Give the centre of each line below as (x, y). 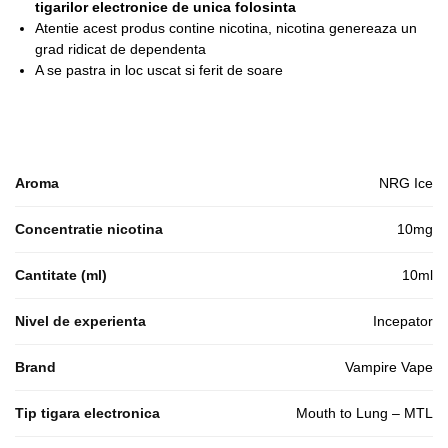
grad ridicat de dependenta (120, 48)
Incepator (403, 320)
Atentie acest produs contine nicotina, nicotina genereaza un (226, 27)
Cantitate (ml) (61, 274)
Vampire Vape (389, 366)
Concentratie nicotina (89, 228)
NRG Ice (406, 182)
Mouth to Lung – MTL (364, 412)
